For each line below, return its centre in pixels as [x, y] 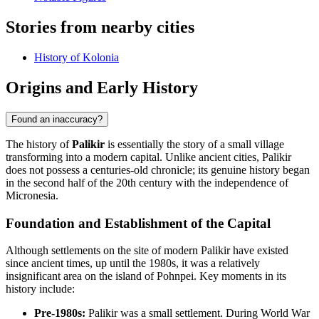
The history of [39, 144]
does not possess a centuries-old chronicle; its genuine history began [158, 169]
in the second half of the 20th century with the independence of [147, 182]
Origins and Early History [102, 87]
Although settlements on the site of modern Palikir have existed [147, 251]
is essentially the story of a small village [194, 144]
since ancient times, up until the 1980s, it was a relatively [133, 263]
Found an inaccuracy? [57, 119]
